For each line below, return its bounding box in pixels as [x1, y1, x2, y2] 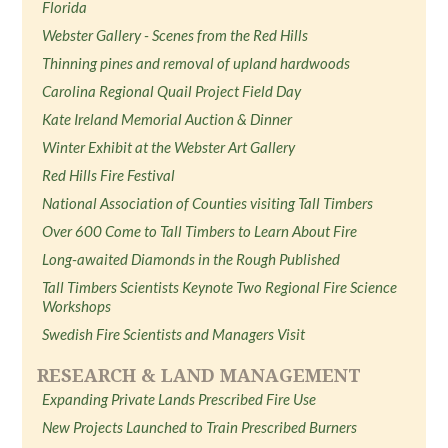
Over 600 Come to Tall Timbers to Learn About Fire [42, 222, 358, 240]
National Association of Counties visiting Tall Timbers [42, 194, 374, 212]
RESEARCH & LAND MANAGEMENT [37, 363, 362, 387]
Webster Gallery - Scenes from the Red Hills [42, 26, 309, 44]
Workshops [42, 297, 112, 315]
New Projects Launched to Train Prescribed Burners [42, 418, 358, 436]
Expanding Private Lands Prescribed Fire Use [42, 390, 317, 408]
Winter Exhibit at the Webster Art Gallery [42, 138, 296, 156]
